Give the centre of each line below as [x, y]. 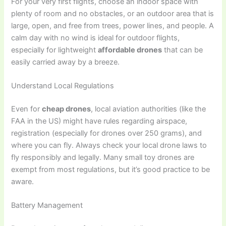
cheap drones [67, 109]
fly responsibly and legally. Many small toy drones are [103, 157]
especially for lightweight [55, 50]
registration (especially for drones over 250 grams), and [107, 133]
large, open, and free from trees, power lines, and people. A [113, 25]
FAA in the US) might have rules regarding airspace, [99, 121]
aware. [23, 181]
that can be [183, 50]
